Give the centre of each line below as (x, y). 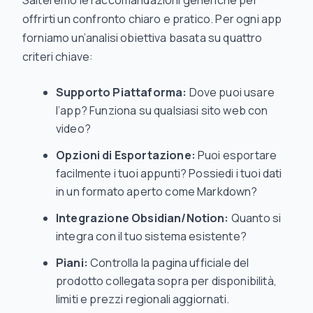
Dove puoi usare (231, 92)
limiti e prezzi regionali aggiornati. (143, 299)
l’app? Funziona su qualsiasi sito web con (162, 110)
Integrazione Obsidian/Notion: (143, 218)
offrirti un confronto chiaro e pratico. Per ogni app (152, 19)
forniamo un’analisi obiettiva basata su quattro (143, 38)
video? (73, 129)
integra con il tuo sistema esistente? (151, 236)
